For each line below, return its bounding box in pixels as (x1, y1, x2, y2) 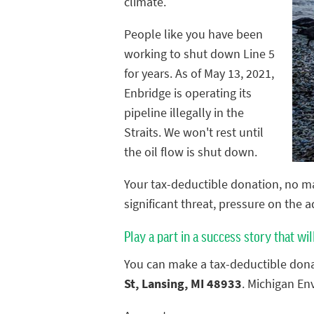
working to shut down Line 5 (124, 46, 275, 63)
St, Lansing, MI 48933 (124, 275, 242, 292)
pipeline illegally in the (124, 104, 244, 122)
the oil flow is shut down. (124, 144, 257, 161)
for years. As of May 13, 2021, (124, 65, 274, 83)
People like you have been (124, 26, 263, 43)
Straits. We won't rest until (124, 124, 264, 142)
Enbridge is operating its (124, 85, 252, 102)
